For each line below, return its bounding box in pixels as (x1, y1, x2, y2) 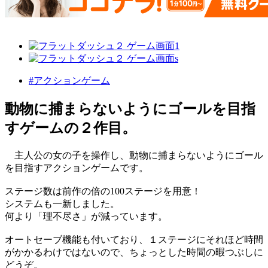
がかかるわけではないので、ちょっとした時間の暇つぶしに (5, 247, 263, 258)
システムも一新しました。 (5, 199, 120, 209)
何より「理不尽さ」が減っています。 (5, 211, 167, 222)
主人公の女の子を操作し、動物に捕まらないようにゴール (5, 150, 263, 161)
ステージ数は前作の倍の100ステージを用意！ (5, 186, 201, 197)
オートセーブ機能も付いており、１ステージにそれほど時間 (5, 234, 263, 245)
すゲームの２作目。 (5, 120, 136, 136)
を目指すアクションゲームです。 (5, 163, 148, 173)
